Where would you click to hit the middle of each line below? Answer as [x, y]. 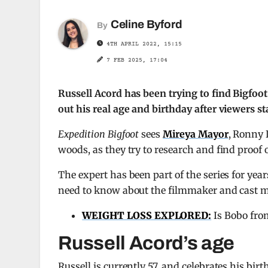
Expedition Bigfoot [99, 134]
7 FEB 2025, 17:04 [137, 60]
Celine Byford [146, 24]
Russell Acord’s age [147, 243]
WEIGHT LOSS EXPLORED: [147, 215]
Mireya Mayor [196, 134]
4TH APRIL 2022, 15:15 [143, 44]
